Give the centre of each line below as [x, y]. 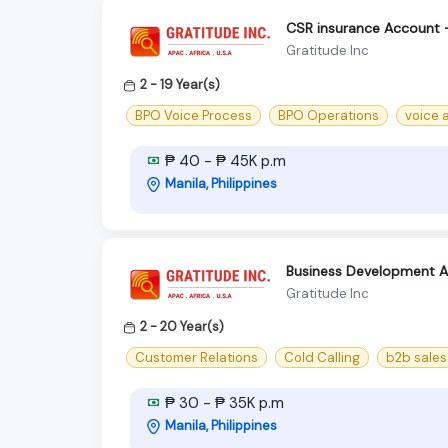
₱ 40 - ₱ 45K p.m [223, 161]
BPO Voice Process [193, 116]
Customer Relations [196, 358]
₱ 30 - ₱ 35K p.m [222, 403]
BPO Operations [328, 116]
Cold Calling [322, 358]
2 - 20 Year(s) [182, 327]
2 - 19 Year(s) [180, 84]
